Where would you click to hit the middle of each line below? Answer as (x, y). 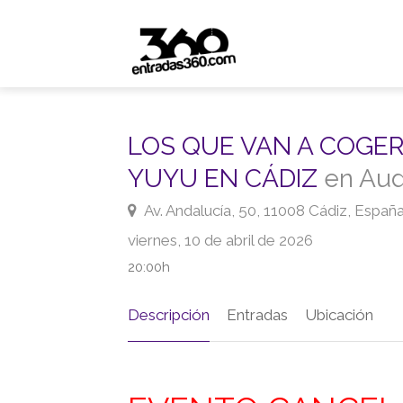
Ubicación (339, 314)
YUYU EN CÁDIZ (226, 178)
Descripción (169, 314)
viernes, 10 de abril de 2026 (220, 240)
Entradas (257, 314)
